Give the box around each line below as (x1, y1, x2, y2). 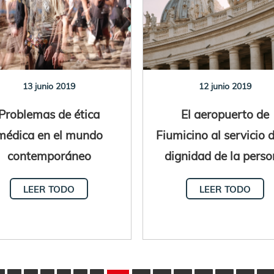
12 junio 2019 (198, 80, 251, 92)
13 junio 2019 (23, 80, 76, 92)
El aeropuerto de (180, 106, 269, 122)
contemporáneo (7, 147, 91, 163)
